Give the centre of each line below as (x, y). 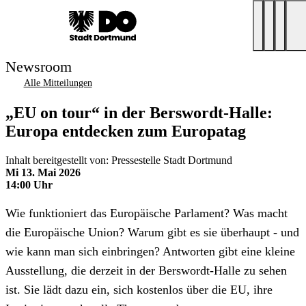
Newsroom (39, 67)
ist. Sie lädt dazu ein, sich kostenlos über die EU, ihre (139, 289)
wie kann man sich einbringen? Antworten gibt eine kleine (150, 251)
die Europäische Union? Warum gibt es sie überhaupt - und (152, 232)
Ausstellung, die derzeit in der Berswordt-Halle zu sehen (146, 270)
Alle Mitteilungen (58, 83)
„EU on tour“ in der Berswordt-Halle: (139, 112)
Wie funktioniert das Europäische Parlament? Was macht (147, 213)
